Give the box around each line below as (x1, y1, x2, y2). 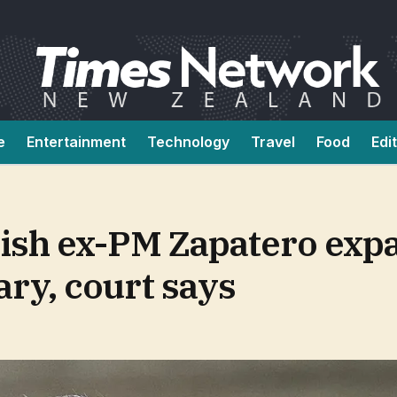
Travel (251, 133, 295, 151)
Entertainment (27, 133, 126, 151)
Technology (147, 133, 230, 151)
